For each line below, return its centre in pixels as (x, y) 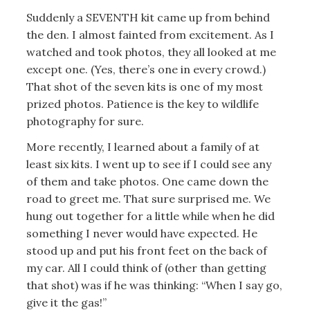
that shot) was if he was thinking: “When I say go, (154, 285)
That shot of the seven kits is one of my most (144, 86)
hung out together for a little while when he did (150, 216)
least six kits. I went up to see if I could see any (148, 164)
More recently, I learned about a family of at (143, 147)
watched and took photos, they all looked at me (151, 52)
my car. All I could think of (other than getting (146, 268)
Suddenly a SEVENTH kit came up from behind (148, 17)
